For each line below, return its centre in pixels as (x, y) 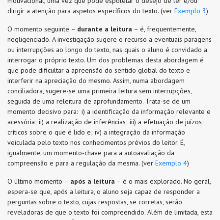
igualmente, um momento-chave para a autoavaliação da (91, 153)
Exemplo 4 (171, 163)
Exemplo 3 (190, 11)
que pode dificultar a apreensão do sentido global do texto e (99, 70)
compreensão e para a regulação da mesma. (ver (81, 163)
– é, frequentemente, (164, 29)
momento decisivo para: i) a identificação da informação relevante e (109, 111)
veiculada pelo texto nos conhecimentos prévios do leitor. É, (96, 142)
